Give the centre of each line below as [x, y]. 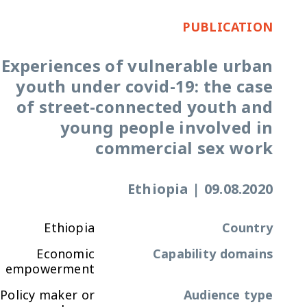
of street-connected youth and [144, 108]
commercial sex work [184, 149]
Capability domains [213, 254]
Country [247, 228]
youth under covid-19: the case [144, 87]
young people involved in [166, 128]
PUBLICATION [227, 27]
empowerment [50, 269]
